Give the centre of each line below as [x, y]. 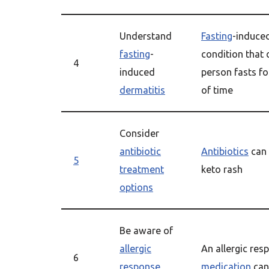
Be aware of [146, 231]
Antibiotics [225, 151]
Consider [139, 133]
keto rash [222, 169]
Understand [146, 36]
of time [217, 90]
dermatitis [142, 90]
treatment [142, 169]
